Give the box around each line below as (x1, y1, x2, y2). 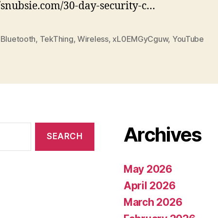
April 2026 (124, 179, 176, 192)
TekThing (39, 34, 73, 44)
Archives (124, 122, 201, 146)
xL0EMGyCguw (112, 34, 168, 44)
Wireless (77, 34, 109, 44)
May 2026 (124, 163, 172, 175)
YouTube (172, 34, 204, 44)
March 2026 (124, 196, 182, 208)
